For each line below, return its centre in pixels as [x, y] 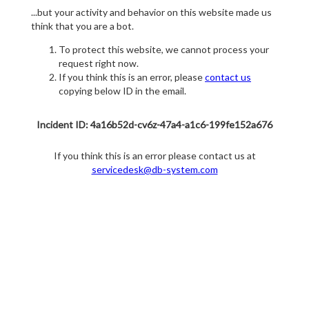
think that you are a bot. [82, 26]
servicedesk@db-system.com [154, 170]
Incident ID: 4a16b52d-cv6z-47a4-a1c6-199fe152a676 [154, 125]
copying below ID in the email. [122, 91]
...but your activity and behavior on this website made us [151, 12]
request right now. [99, 63]
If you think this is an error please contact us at [154, 156]
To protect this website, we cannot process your [164, 50]
